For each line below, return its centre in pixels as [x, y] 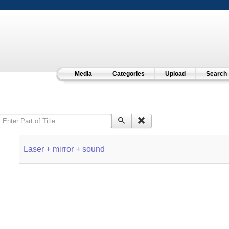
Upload [175, 74]
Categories [128, 74]
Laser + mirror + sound [64, 149]
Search [216, 74]
